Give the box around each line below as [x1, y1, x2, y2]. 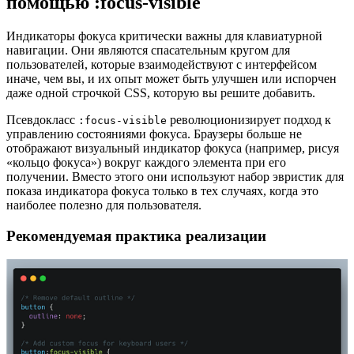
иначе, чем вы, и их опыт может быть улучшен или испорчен [6, 71, 337, 85]
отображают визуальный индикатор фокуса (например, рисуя [6, 141, 339, 155]
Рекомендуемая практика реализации [6, 227, 266, 244]
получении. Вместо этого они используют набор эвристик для [6, 169, 344, 183]
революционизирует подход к [167, 112, 331, 126]
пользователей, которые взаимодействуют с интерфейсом [6, 57, 317, 71]
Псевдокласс [6, 112, 78, 126]
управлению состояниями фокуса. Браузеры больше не [6, 126, 302, 141]
